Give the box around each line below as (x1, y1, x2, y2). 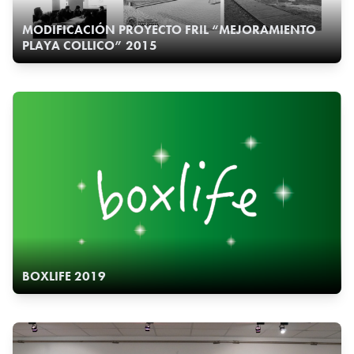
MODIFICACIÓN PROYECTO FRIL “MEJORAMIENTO (22, 21, 316, 38)
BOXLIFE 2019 (22, 268, 106, 284)
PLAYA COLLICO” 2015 (22, 37, 157, 54)
